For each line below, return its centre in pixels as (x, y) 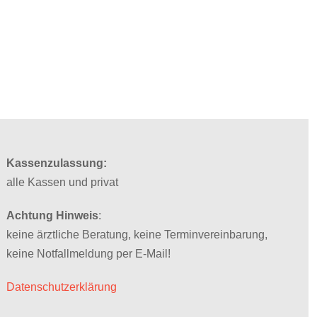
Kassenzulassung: (57, 163)
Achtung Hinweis (53, 216)
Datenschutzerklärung (62, 287)
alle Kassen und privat (63, 183)
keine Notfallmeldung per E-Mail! (89, 254)
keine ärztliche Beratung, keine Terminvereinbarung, (137, 235)
